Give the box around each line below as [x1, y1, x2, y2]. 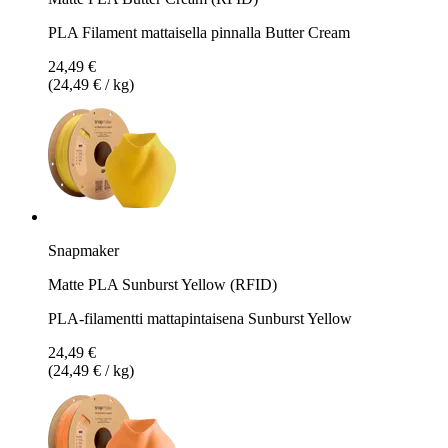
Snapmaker [48, 241, 119, 259]
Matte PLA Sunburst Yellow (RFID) [48, 275, 277, 293]
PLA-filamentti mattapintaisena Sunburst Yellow [48, 309, 352, 327]
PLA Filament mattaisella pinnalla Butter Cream [48, 23, 350, 41]
